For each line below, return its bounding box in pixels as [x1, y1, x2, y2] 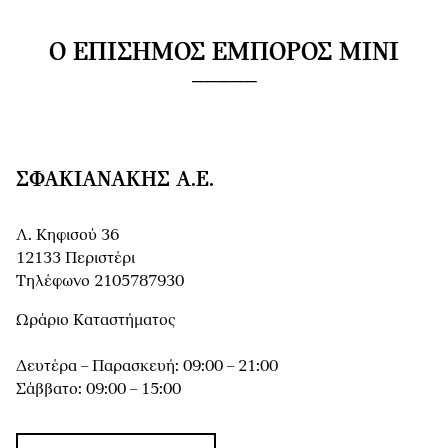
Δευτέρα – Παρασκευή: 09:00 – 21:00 [16, 357, 278, 377]
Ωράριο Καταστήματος [16, 311, 176, 331]
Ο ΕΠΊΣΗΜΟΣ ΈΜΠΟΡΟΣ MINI [49, 40, 399, 68]
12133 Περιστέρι [16, 249, 135, 269]
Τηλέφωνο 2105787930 [16, 272, 184, 292]
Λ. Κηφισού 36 [16, 226, 119, 246]
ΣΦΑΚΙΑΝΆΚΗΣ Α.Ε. [16, 169, 214, 193]
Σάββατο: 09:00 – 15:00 [16, 380, 181, 400]
